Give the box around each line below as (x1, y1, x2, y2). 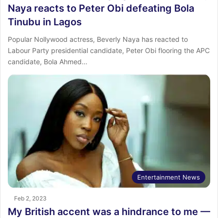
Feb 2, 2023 (14, 194, 47, 202)
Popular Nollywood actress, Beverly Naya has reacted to (8, 35, 188, 44)
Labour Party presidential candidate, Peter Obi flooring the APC (8, 46, 210, 55)
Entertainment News (137, 173, 200, 181)
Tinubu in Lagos (8, 16, 82, 28)
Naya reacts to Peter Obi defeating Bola (8, 2, 194, 15)
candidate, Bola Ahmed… (8, 57, 88, 66)
